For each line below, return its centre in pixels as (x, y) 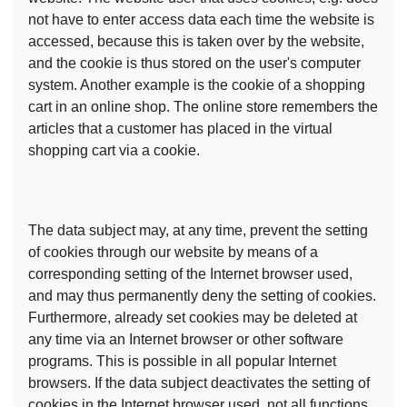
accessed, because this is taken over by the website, (196, 42)
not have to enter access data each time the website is (201, 20)
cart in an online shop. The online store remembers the (203, 107)
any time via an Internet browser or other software (186, 340)
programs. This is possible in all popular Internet (182, 362)
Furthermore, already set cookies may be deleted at (193, 318)
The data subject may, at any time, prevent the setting (198, 231)
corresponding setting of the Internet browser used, (190, 274)
